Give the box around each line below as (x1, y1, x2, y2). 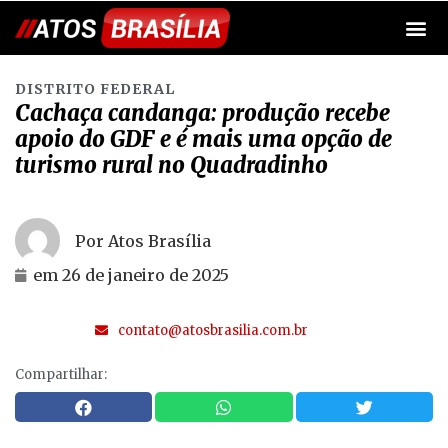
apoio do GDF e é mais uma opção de (15, 125, 392, 153)
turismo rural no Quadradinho (15, 151, 328, 179)
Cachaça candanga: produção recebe (15, 99, 390, 127)
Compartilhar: (15, 366, 107, 383)
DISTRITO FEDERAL (15, 80, 175, 98)
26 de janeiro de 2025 (58, 265, 229, 285)
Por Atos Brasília (75, 230, 211, 251)
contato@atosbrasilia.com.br (117, 322, 308, 339)
